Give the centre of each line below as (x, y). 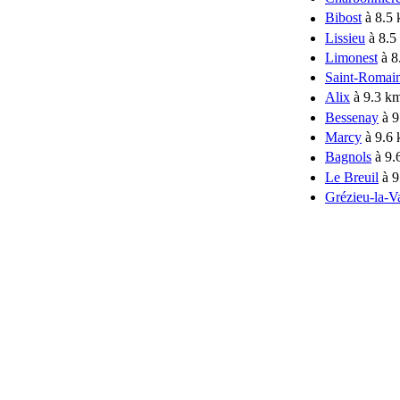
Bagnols (348, 157)
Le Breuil (352, 178)
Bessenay (352, 118)
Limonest (351, 58)
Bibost (343, 18)
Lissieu (345, 37)
